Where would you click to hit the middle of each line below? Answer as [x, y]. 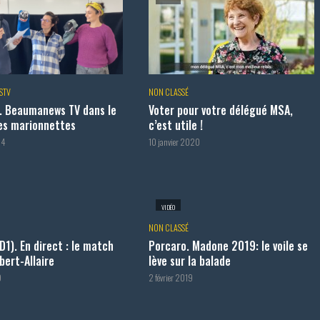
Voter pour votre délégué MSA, [220, 110]
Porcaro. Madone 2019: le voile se [228, 246]
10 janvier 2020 [174, 141]
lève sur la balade [189, 261]
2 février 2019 [170, 278]
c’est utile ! [175, 125]
